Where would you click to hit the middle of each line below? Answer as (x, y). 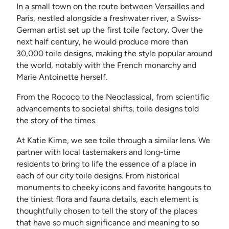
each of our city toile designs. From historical (98, 176)
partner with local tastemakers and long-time (98, 152)
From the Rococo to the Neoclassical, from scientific (113, 97)
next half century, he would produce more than (102, 42)
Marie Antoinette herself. (62, 77)
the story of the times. (56, 121)
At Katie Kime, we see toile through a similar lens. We (113, 141)
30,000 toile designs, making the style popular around (114, 54)
